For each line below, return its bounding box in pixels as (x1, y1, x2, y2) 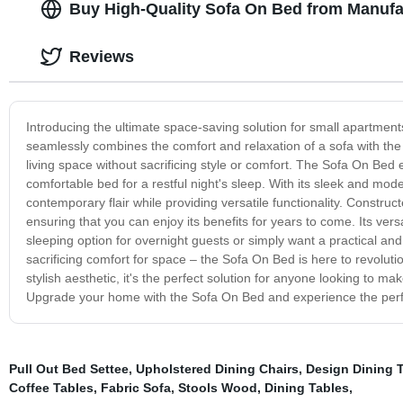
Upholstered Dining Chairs (135, 361, 299, 376)
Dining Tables (264, 380, 349, 395)
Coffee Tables (8, 380, 94, 395)
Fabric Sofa (100, 380, 171, 395)
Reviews (68, 47, 134, 66)
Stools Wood (177, 380, 257, 395)
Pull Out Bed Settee (8, 361, 129, 376)
